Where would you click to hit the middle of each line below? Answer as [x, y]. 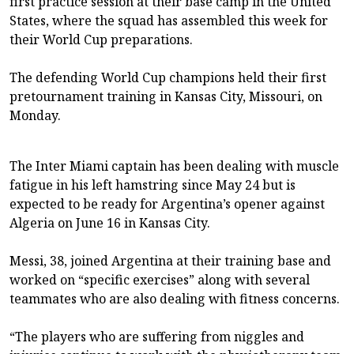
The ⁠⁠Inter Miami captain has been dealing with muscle [174, 166]
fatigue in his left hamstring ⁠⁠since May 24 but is [153, 185]
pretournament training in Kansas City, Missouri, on [166, 96]
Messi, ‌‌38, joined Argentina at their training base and [170, 260]
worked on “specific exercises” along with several [160, 279]
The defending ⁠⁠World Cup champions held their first [168, 77]
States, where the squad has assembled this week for [169, 20]
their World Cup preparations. [101, 39]
